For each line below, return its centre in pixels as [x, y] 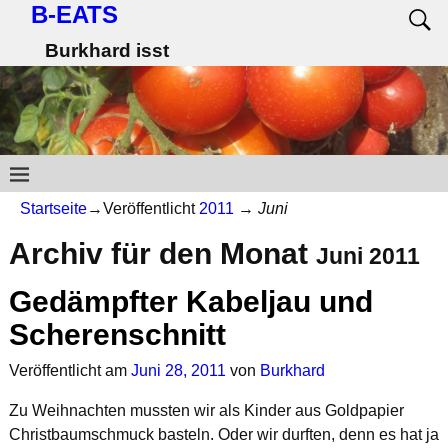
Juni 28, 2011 [178, 370]
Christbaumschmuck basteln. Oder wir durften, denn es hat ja [223, 434]
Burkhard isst [106, 51]
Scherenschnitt [117, 335]
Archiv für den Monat [162, 254]
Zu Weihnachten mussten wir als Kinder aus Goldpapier [206, 410]
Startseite [53, 208]
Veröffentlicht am [69, 370]
